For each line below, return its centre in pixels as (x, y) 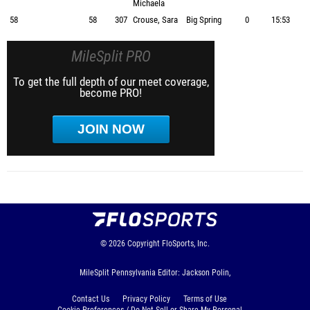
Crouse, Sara (155, 20)
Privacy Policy (146, 299)
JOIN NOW (111, 129)
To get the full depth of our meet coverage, (111, 82)
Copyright (144, 244)
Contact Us (91, 299)
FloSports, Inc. (186, 244)
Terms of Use (205, 299)
